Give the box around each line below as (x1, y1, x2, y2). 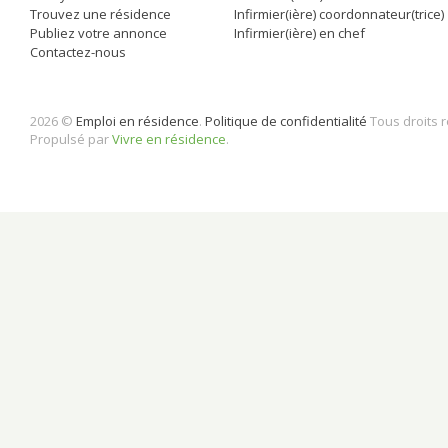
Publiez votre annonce (30, 24, 167, 43)
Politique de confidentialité (205, 112, 367, 131)
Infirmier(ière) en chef (234, 24, 365, 43)
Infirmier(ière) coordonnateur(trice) (234, 5, 444, 24)
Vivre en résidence (112, 130, 226, 149)
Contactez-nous (30, 43, 126, 62)
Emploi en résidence (76, 112, 199, 131)
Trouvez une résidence (30, 5, 171, 24)
